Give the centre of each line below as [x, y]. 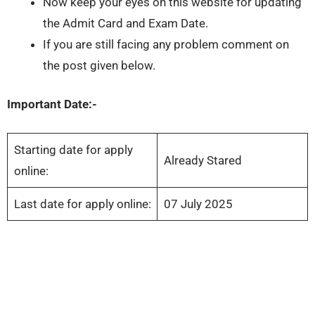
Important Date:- [52, 104]
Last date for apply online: [82, 204]
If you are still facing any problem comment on [166, 44]
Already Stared [202, 160]
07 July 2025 [198, 204]
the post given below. [99, 65]
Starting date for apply [73, 149]
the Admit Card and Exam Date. [126, 23]
